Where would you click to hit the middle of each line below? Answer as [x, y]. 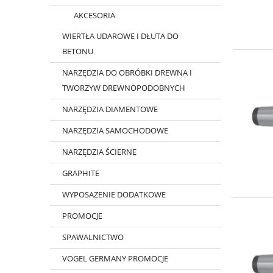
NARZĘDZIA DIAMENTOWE [110, 109]
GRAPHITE [80, 173]
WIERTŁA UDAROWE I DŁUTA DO [120, 36]
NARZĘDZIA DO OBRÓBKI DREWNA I [127, 73]
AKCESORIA [94, 16]
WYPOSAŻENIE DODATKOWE [114, 195]
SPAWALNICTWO [93, 237]
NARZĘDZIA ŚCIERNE [99, 152]
